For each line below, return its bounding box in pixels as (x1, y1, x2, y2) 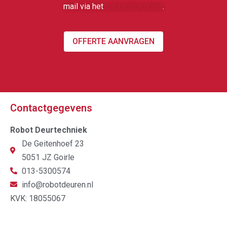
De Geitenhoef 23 (21, 138, 84, 148)
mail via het (63, 1, 105, 11)
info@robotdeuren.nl (21, 179, 93, 190)
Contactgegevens (10, 101, 92, 114)
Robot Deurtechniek (10, 125, 87, 135)
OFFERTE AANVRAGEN (72, 36, 155, 46)
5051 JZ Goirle (21, 152, 74, 162)
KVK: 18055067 (10, 193, 65, 203)
